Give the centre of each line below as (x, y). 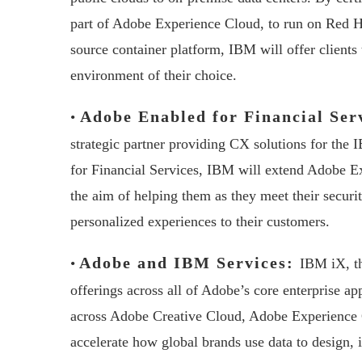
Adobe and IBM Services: (189, 263)
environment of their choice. (154, 75)
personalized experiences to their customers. (200, 221)
